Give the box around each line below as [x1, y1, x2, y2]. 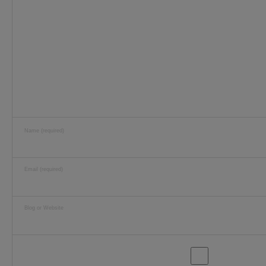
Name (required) [24, 128, 64, 134]
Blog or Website [24, 205, 64, 211]
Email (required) [24, 166, 63, 172]
